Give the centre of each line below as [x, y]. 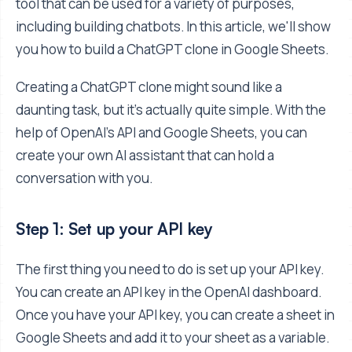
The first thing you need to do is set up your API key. [170, 269]
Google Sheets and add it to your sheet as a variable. [172, 338]
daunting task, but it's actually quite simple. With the [171, 109]
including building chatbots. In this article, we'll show [173, 26]
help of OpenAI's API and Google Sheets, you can [161, 132]
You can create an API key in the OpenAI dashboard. [169, 292]
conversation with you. [84, 178]
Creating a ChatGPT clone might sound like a [149, 86]
